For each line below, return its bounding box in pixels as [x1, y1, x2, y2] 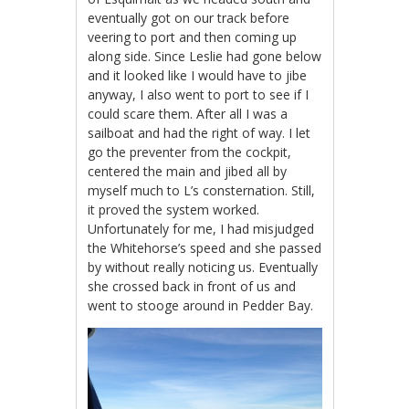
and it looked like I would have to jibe [88, 66, 308, 84]
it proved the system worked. [88, 200, 260, 218]
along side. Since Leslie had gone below [88, 47, 322, 65]
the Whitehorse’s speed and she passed [88, 238, 322, 257]
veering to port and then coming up [88, 27, 298, 46]
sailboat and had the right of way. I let [88, 123, 311, 142]
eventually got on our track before [88, 8, 290, 26]
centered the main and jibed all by [88, 162, 288, 180]
